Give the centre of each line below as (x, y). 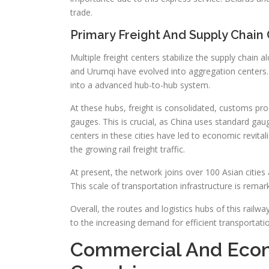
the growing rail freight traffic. (128, 150)
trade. (81, 13)
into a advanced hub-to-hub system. (140, 85)
